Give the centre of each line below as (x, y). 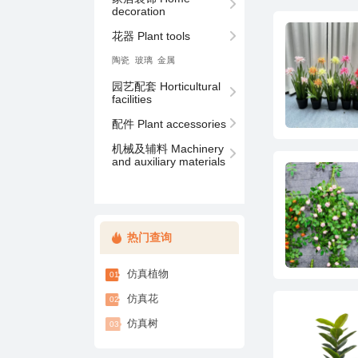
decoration (138, 12)
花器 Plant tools (151, 36)
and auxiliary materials (168, 161)
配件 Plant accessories (169, 123)
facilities (131, 99)
